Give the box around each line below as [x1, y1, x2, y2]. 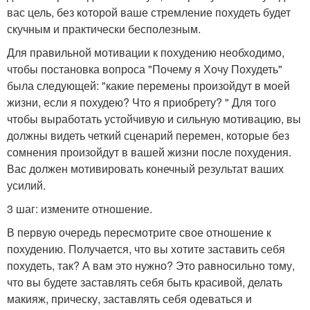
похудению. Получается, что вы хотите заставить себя [7, 240, 285, 257]
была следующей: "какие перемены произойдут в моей [7, 77, 290, 93]
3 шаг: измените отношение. [7, 200, 152, 217]
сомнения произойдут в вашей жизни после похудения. [7, 143, 291, 160]
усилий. [7, 176, 46, 193]
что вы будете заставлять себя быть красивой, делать [7, 273, 282, 290]
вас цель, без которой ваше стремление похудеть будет [7, 3, 291, 20]
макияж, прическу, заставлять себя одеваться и [7, 290, 252, 307]
